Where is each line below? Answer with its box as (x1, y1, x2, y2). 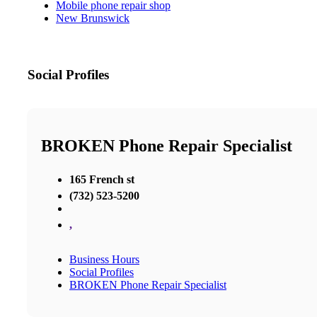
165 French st (69, 173, 134, 185)
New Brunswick (56, 12, 129, 25)
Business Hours (69, 253, 139, 265)
